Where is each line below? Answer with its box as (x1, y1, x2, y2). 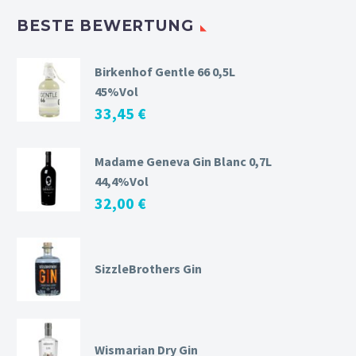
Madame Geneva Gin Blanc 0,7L (95, 153, 272, 169)
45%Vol (95, 83, 138, 99)
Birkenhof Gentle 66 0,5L (95, 63, 235, 79)
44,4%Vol (95, 172, 149, 189)
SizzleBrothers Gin (95, 260, 202, 277)
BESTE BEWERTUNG (17, 17, 195, 36)
